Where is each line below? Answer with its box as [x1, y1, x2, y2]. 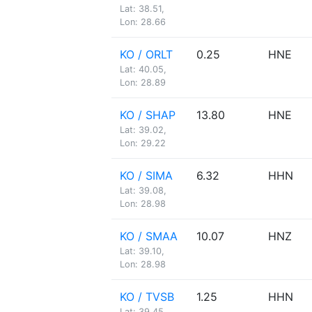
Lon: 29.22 [120, 138, 166, 148]
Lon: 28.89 [120, 77, 166, 88]
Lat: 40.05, [120, 64, 166, 75]
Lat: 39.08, [120, 185, 166, 196]
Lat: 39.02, [120, 125, 166, 135]
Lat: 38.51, [120, 3, 164, 14]
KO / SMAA [120, 229, 178, 243]
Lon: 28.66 [120, 17, 166, 27]
